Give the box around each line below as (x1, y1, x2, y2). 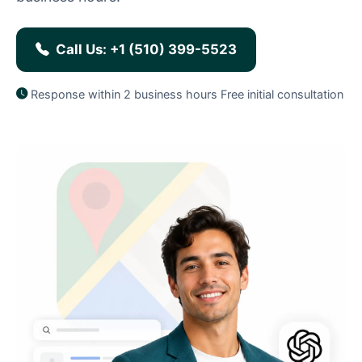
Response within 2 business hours (31, 86, 217, 101)
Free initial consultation (221, 86, 343, 101)
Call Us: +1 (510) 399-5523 (56, 40, 237, 57)
